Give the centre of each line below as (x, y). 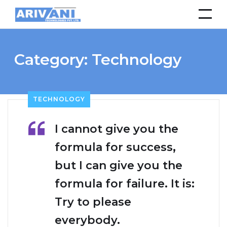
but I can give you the (119, 166)
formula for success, (115, 147)
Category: (53, 60)
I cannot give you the (117, 129)
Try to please (93, 202)
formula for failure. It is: (125, 184)
